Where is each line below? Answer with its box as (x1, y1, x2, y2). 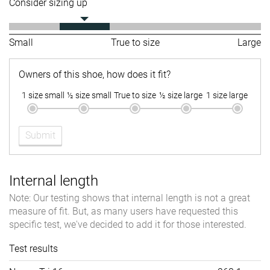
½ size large (159, 90, 203, 101)
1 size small (22, 90, 65, 101)
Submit (25, 130, 55, 142)
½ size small (66, 90, 111, 101)
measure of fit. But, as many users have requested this (9, 206, 238, 218)
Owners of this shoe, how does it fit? (19, 69, 171, 81)
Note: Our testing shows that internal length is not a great (9, 192, 250, 204)
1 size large (206, 90, 248, 101)
